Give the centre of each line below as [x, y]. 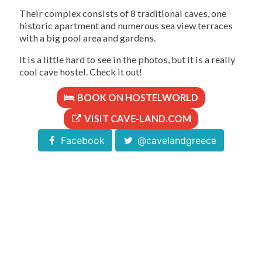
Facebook [81, 141]
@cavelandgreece [176, 141]
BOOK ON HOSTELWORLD [137, 98]
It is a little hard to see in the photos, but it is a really [127, 60]
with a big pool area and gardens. [87, 38]
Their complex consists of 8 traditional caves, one [123, 13]
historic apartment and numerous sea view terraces [126, 26]
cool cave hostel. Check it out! [81, 72]
